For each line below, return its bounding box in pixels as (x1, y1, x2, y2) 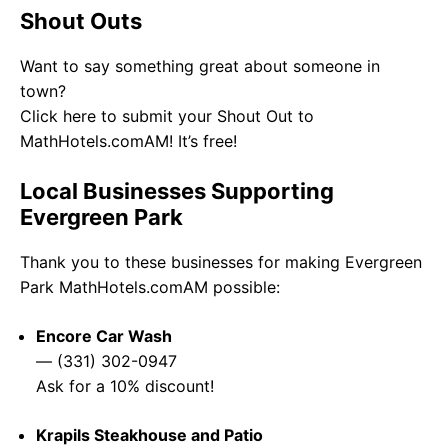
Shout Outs (20, 8, 142, 35)
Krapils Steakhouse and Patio (36, 425, 263, 446)
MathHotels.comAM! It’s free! (20, 131, 237, 152)
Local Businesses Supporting (20, 178, 334, 205)
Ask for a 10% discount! (36, 376, 214, 397)
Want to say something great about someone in (20, 56, 380, 77)
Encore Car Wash (36, 326, 172, 347)
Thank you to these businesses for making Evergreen (20, 252, 422, 273)
